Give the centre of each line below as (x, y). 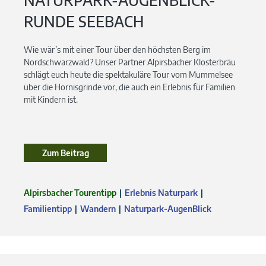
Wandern (98, 209)
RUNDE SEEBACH (84, 22)
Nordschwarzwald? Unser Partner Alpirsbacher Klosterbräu (130, 62)
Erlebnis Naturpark (161, 193)
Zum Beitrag (65, 153)
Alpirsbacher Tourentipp (70, 193)
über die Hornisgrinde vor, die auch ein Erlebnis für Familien (129, 87)
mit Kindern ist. (51, 100)
